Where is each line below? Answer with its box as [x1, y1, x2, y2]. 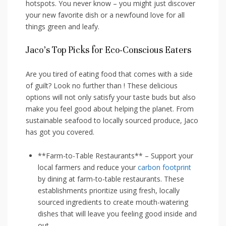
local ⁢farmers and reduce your [38, 162, 138, 173]
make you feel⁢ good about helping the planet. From [26, 104, 194, 114]
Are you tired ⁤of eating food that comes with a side [26, 69, 193, 79]
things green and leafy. [26, 22, 99, 32]
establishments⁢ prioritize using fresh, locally [38, 186, 180, 196]
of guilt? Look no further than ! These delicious [26, 81, 178, 91]
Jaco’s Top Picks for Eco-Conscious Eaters [26, 44, 191, 56]
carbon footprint [138, 162, 191, 173]
